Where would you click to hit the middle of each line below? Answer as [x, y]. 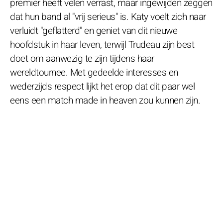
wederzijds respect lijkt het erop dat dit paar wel [102, 86]
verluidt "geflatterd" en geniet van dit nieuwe [94, 31]
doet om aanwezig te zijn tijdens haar [82, 58]
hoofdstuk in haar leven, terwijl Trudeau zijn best [102, 45]
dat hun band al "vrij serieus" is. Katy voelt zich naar [108, 17]
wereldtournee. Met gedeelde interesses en [94, 72]
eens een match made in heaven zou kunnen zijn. [105, 100]
